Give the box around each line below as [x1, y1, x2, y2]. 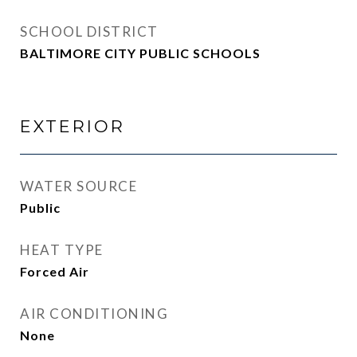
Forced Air [20, 264, 89, 279]
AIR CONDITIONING [20, 305, 168, 322]
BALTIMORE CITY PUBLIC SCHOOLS [20, 45, 261, 61]
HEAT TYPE [20, 241, 104, 258]
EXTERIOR [20, 116, 125, 136]
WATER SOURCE [20, 178, 137, 194]
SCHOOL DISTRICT [20, 23, 159, 40]
